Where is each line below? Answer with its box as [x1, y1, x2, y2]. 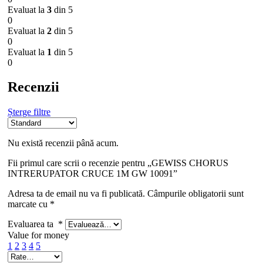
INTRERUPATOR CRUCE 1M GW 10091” [8, 168, 177, 179]
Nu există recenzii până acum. [8, 138, 119, 149]
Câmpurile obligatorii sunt [147, 188, 244, 199]
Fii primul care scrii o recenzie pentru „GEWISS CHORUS [8, 158, 228, 168]
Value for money [8, 230, 69, 241]
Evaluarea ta [8, 219, 58, 230]
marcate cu [8, 199, 50, 210]
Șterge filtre [8, 107, 50, 117]
